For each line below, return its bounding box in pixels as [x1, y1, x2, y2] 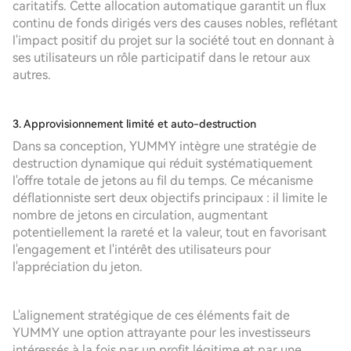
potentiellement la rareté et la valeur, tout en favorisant [13, 225, 327, 240]
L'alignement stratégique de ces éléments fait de [13, 308, 290, 323]
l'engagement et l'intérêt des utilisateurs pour [13, 242, 271, 257]
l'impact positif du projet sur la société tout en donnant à [13, 33, 335, 48]
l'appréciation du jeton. [13, 259, 143, 274]
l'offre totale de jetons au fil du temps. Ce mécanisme [13, 173, 313, 188]
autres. [13, 67, 51, 82]
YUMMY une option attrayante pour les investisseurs [13, 325, 310, 340]
